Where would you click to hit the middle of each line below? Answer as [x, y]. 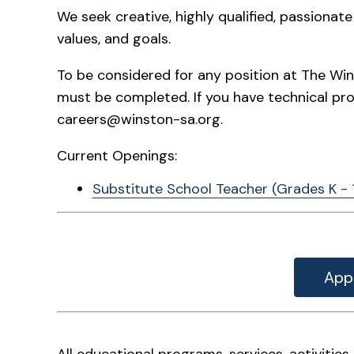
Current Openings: [117, 156]
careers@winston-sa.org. [144, 120]
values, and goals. [118, 39]
